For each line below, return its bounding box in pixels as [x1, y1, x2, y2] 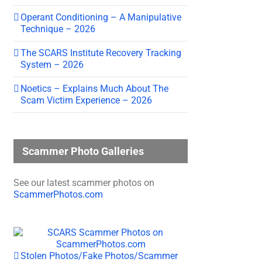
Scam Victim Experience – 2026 [20, 94, 152, 106]
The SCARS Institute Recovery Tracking [20, 47, 181, 58]
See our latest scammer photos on [13, 177, 154, 188]
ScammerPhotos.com [13, 188, 103, 200]
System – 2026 [20, 58, 84, 70]
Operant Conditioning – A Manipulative [20, 11, 181, 23]
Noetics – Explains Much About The [20, 82, 168, 94]
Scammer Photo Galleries [22, 144, 144, 157]
